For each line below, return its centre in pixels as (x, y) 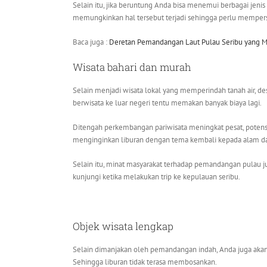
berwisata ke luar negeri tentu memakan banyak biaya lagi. (167, 103)
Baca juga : (91, 42)
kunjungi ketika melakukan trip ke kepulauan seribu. (156, 177)
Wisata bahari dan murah (132, 67)
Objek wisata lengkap (123, 226)
